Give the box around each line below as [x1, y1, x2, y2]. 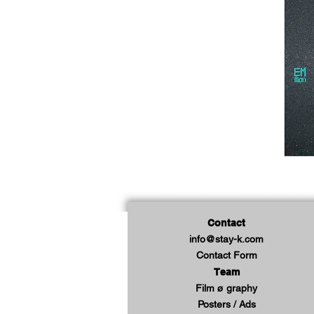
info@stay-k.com [189, 233, 264, 245]
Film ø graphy [196, 282, 257, 294]
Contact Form [196, 249, 257, 261]
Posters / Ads [197, 298, 256, 310]
